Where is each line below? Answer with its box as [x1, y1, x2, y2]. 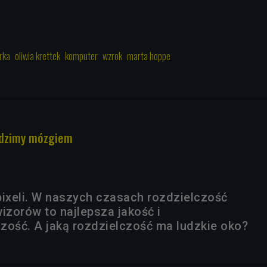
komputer [65, 49, 98, 64]
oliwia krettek [15, 49, 60, 64]
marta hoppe [127, 49, 170, 64]
